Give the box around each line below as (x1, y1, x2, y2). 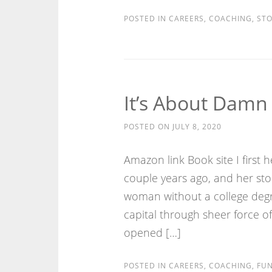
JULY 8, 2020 (172, 121, 222, 132)
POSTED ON (123, 121, 172, 132)
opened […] (123, 225, 181, 240)
